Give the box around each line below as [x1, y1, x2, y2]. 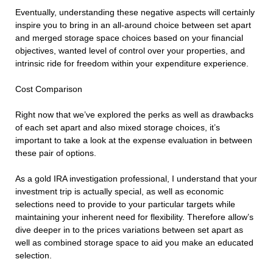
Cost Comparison [15, 84, 82, 94]
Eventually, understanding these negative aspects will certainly [15, 7, 255, 18]
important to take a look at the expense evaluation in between [15, 135, 252, 146]
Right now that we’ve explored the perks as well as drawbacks [15, 110, 253, 120]
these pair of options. [15, 148, 96, 158]
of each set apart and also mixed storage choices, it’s [15, 122, 220, 133]
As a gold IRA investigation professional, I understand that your [15, 174, 257, 184]
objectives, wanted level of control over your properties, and [15, 46, 245, 56]
